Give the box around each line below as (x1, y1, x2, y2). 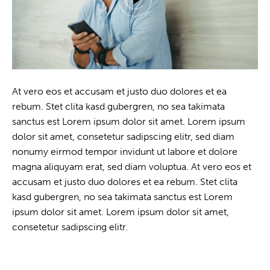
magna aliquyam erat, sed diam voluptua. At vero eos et (12, 160, 251, 172)
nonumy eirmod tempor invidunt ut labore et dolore (12, 145, 237, 157)
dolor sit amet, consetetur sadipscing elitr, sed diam (12, 130, 234, 142)
